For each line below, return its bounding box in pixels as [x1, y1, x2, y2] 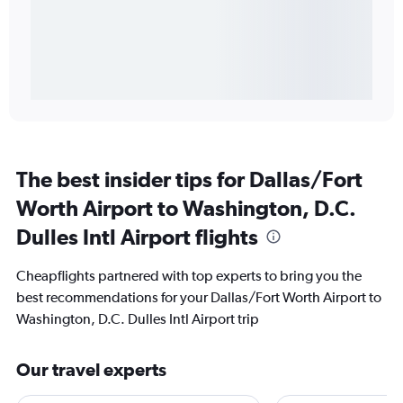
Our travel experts [16, 359, 166, 381]
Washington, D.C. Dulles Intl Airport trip [16, 310, 259, 328]
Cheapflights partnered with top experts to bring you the [16, 267, 362, 285]
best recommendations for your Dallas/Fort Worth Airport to [16, 289, 381, 307]
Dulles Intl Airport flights [16, 224, 258, 250]
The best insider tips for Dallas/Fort [16, 166, 363, 193]
